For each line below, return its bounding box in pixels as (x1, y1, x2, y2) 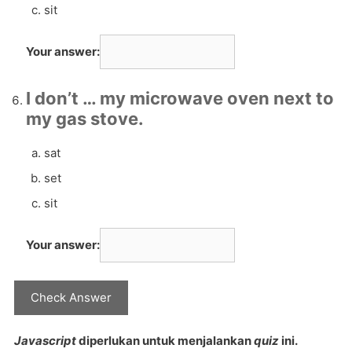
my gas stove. (26, 108, 144, 129)
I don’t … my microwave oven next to (26, 88, 334, 108)
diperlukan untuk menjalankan (76, 332, 254, 348)
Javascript (14, 332, 76, 348)
